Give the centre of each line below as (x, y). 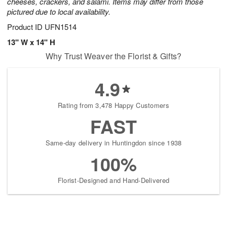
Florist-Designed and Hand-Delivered (113, 180)
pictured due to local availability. (59, 12)
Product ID (26, 27)
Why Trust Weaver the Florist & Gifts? (113, 56)
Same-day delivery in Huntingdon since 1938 (113, 143)
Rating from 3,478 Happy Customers (113, 105)
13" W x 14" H (31, 42)
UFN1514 (61, 27)
